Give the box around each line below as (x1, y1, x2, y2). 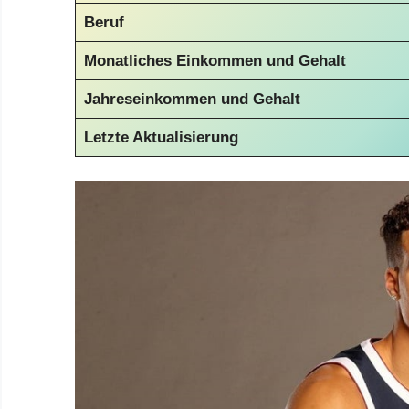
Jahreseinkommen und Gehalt (83, 90, 300, 109)
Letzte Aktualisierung (83, 129, 238, 147)
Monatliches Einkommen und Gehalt (83, 52, 346, 70)
